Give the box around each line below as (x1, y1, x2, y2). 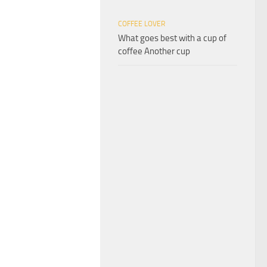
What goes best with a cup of (118, 32, 226, 44)
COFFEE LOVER (118, 19, 165, 28)
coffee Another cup (118, 45, 190, 57)
